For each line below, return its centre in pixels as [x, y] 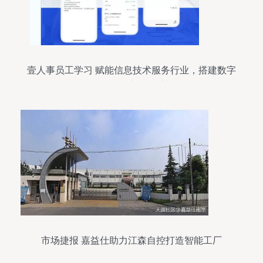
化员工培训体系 [131, 85]
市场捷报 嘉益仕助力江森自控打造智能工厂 [131, 240]
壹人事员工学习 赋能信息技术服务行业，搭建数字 [131, 70]
